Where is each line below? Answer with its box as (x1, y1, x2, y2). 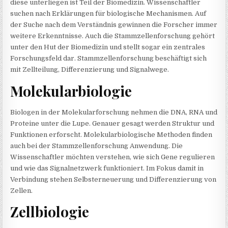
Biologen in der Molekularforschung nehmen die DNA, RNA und (10, 108, 218, 116)
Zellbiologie (10, 202, 90, 221)
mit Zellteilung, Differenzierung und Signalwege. (10, 65, 169, 73)
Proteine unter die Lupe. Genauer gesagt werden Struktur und (10, 119, 215, 127)
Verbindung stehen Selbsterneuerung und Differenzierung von (10, 175, 217, 183)
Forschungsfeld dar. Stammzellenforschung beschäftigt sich (10, 54, 207, 62)
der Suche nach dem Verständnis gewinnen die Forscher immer (10, 20, 218, 28)
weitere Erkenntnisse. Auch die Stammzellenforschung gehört (10, 32, 215, 40)
